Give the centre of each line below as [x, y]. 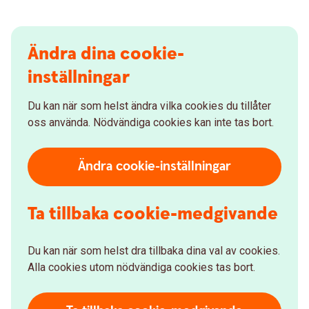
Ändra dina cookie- [106, 54]
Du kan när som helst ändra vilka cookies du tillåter [149, 106]
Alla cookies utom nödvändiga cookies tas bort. [141, 267]
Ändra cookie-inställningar [154, 167]
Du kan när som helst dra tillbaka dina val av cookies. [154, 251]
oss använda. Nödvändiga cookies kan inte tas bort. [151, 122]
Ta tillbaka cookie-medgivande [153, 214]
